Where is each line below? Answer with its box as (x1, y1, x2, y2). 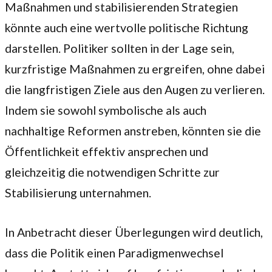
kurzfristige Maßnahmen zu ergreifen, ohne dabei (5, 61, 265, 76)
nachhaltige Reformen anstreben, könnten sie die (5, 123, 261, 138)
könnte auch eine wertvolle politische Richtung (5, 20, 248, 35)
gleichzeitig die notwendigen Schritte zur (5, 165, 220, 179)
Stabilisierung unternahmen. (5, 185, 151, 200)
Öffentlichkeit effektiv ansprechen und (5, 144, 208, 158)
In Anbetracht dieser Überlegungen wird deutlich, (5, 225, 263, 239)
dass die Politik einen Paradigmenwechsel (5, 245, 223, 260)
